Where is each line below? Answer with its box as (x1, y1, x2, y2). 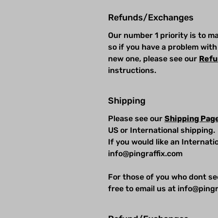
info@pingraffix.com (108, 148, 184, 158)
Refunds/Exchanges (108, 12, 194, 23)
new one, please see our (108, 54, 199, 63)
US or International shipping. (108, 125, 215, 135)
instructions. (108, 65, 158, 75)
